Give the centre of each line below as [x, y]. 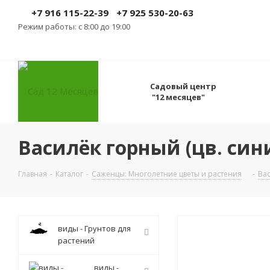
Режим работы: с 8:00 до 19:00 [74, 27]
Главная [33, 174]
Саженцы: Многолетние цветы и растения [167, 174]
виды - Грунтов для [94, 228]
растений [76, 240]
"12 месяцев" [177, 97]
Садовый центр [183, 86]
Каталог [69, 174]
